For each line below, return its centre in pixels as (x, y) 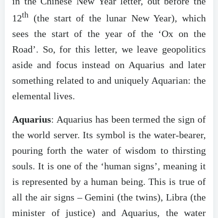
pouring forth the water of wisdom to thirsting (109, 150)
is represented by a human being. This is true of (109, 181)
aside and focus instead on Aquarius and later (109, 64)
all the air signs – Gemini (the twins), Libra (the (109, 197)
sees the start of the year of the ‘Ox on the (109, 33)
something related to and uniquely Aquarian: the (109, 80)
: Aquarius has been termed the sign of (128, 119)
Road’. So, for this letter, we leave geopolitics (109, 49)
